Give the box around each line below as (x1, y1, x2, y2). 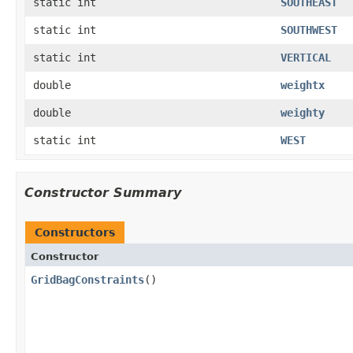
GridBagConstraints (31, 273, 144, 286)
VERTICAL (281, 50, 331, 64)
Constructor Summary (24, 184, 181, 200)
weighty (281, 106, 325, 119)
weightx (281, 78, 325, 91)
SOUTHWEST (281, 23, 337, 36)
